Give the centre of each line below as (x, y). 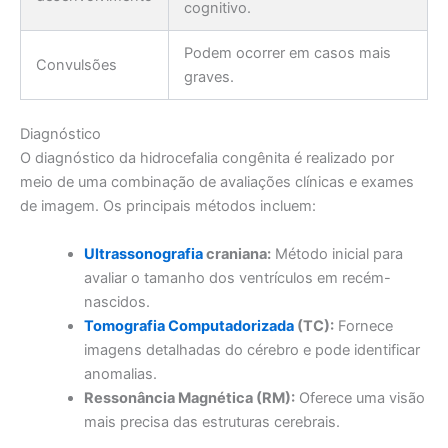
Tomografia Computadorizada (188, 325)
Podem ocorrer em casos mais (287, 53)
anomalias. (120, 373)
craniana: (236, 253)
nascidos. (116, 301)
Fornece (363, 325)
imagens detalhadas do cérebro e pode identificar (251, 349)
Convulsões (76, 65)
